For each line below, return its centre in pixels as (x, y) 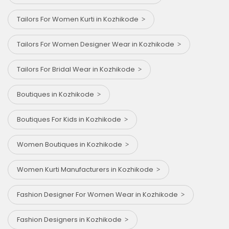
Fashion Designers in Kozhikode (71, 219)
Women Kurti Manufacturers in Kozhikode (87, 169)
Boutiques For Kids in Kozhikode (71, 119)
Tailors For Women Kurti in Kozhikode (79, 19)
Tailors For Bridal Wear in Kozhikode (77, 69)
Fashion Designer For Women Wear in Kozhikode (99, 194)
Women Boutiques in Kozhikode (71, 144)
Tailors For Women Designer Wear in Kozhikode (97, 44)
